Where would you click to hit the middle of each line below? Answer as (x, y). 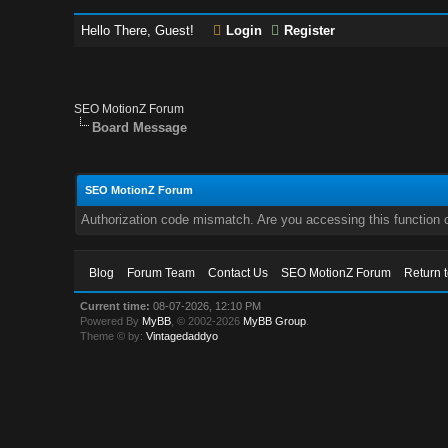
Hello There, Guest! (140, 30)
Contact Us (238, 273)
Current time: (115, 306)
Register (310, 30)
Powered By (111, 321)
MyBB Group (275, 321)
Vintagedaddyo (182, 336)
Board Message (140, 127)
